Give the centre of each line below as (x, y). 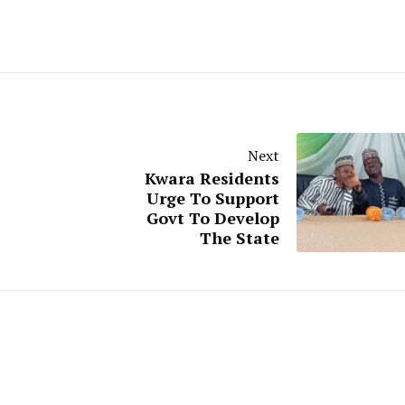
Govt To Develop (212, 218)
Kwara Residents (212, 178)
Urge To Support (212, 198)
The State (239, 238)
